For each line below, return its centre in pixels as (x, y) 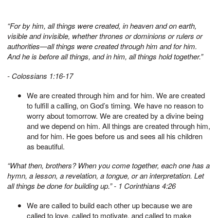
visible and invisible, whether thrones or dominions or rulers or (105, 36)
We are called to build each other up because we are (109, 205)
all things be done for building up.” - (63, 186)
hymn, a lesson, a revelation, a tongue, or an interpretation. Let (106, 176)
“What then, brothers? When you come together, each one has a (109, 165)
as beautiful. (46, 146)
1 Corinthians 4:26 (147, 186)
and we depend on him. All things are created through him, (118, 126)
